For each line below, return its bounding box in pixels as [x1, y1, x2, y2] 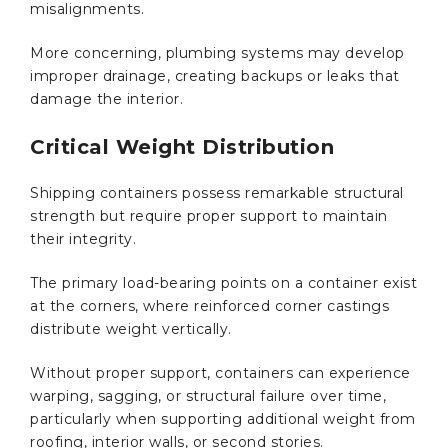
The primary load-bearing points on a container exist [30, 273, 417, 292]
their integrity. [30, 229, 141, 248]
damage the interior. [30, 89, 183, 108]
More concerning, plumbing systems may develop [30, 43, 405, 62]
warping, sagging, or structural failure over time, [30, 386, 386, 405]
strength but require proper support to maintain [30, 206, 388, 225]
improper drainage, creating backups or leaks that [30, 66, 400, 85]
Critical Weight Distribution [30, 134, 334, 159]
